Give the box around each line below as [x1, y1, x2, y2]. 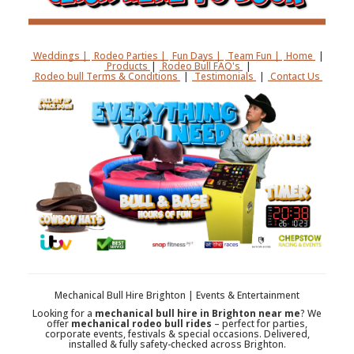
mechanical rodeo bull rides [71, 317, 212, 331]
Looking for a [32, 307, 95, 321]
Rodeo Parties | [94, 49, 166, 63]
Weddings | [33, 49, 88, 63]
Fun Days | [172, 49, 221, 63]
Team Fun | [228, 49, 280, 63]
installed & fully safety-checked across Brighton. [68, 337, 286, 352]
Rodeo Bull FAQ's [161, 59, 240, 73]
